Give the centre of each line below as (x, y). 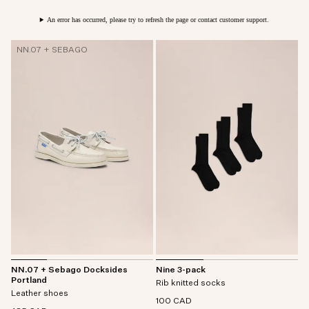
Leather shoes (40, 294)
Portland (29, 281)
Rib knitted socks (191, 283)
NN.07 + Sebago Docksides (69, 270)
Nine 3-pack (181, 270)
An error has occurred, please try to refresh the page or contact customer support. (158, 20)
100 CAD (174, 301)
